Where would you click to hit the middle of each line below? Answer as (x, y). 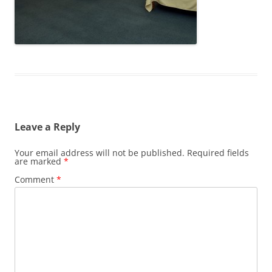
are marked (39, 161)
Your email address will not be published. (100, 152)
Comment (36, 179)
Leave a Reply (47, 127)
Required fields (218, 152)
